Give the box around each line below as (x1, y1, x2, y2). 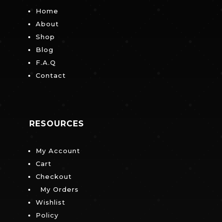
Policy (35, 211, 58, 220)
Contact (35, 71, 66, 80)
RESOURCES (29, 119, 84, 129)
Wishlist (35, 198, 70, 207)
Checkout (35, 172, 72, 181)
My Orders (35, 185, 79, 194)
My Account (35, 147, 85, 155)
